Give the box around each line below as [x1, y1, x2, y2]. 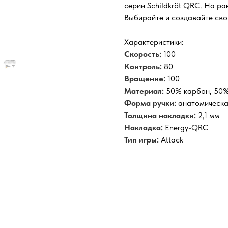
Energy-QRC [163, 122, 208, 132]
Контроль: [124, 61, 162, 71]
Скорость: [124, 49, 161, 59]
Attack [159, 134, 183, 145]
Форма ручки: [124, 98, 176, 108]
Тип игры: [124, 134, 159, 145]
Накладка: [124, 122, 163, 132]
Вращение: [124, 73, 165, 83]
